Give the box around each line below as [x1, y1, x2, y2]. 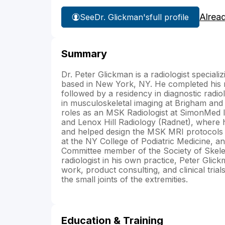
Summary [61, 48, 107, 60]
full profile [150, 12, 189, 22]
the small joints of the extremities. [61, 174, 188, 185]
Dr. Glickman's [94, 12, 150, 22]
